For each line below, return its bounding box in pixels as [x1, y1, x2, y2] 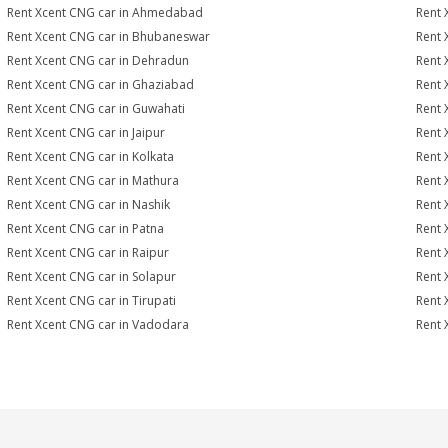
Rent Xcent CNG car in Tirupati [7, 292, 177, 309]
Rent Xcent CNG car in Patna [7, 220, 165, 237]
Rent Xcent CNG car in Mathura [7, 172, 180, 189]
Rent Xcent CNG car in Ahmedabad [7, 4, 204, 21]
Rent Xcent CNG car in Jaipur [7, 124, 166, 141]
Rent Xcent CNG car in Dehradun [7, 52, 190, 69]
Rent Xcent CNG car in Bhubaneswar [7, 28, 211, 45]
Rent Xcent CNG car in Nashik [7, 196, 171, 213]
